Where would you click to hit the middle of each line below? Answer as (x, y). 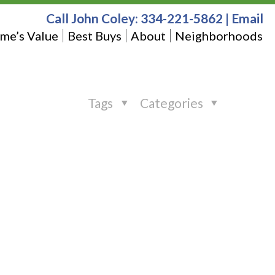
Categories (172, 103)
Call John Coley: (93, 18)
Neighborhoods (219, 36)
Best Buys (94, 36)
